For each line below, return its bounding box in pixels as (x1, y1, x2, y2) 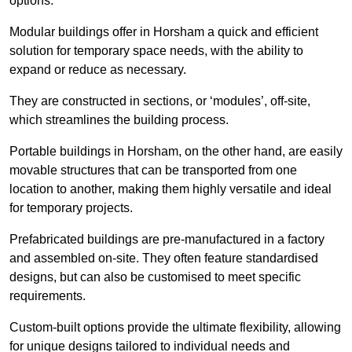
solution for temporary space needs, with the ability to (9, 44, 303, 58)
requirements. (9, 289, 86, 303)
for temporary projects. (9, 201, 133, 215)
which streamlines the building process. (9, 113, 229, 127)
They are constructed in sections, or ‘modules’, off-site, (9, 94, 310, 108)
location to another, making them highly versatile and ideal (9, 182, 332, 196)
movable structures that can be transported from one (9, 163, 297, 178)
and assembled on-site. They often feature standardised (9, 251, 318, 266)
